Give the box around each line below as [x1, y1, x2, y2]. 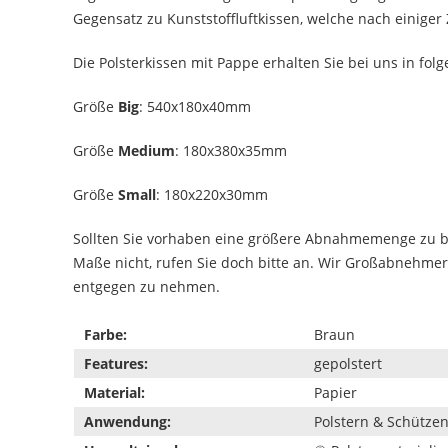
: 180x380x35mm [175, 140, 287, 160]
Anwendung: [84, 411, 171, 431]
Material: [84, 382, 145, 402]
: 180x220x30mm [156, 184, 268, 204]
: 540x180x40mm [139, 96, 251, 116]
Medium [118, 140, 175, 160]
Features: [84, 353, 148, 373]
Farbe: [84, 324, 127, 344]
